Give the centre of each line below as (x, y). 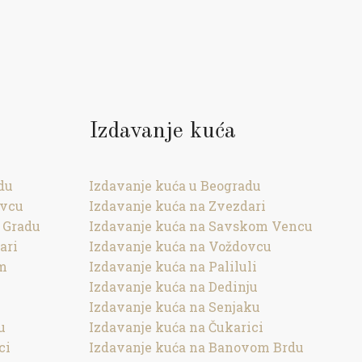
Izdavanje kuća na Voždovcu (181, 246)
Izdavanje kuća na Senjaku (175, 307)
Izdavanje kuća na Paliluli (173, 266)
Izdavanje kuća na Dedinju (174, 286)
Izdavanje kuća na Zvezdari (178, 206)
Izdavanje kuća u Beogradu (175, 185)
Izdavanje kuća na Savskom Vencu (201, 226)
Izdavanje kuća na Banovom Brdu (197, 347)
